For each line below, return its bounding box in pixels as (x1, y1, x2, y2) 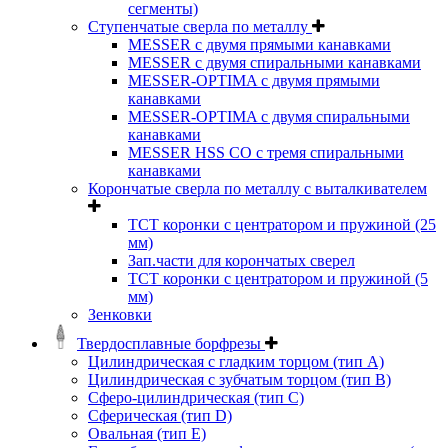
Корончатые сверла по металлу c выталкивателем (88, 180, 427, 198)
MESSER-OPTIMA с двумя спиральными (128, 108, 410, 126)
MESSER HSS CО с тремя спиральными (128, 144, 404, 162)
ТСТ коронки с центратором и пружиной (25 (128, 216, 436, 234)
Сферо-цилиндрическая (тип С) (88, 389, 304, 407)
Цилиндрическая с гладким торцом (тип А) (88, 353, 384, 371)
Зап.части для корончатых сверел (128, 252, 355, 270)
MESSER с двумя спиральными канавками (128, 54, 421, 72)
